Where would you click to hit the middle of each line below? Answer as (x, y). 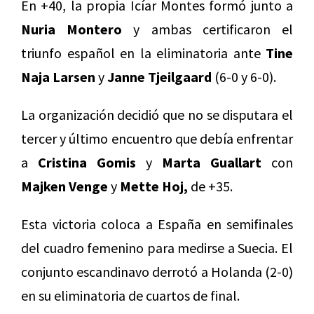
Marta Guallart (212, 162)
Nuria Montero (72, 29)
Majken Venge (64, 186)
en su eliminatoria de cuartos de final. (130, 295)
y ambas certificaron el (208, 29)
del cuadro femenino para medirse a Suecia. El (157, 247)
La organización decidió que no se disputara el (157, 114)
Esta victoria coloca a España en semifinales (157, 224)
